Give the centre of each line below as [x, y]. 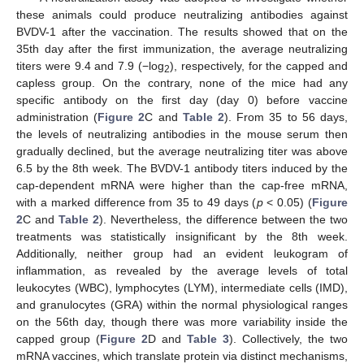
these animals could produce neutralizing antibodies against [182, 14]
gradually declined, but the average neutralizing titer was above [182, 151]
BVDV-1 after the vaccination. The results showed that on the [182, 31]
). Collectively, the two [288, 338]
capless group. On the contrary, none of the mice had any [182, 82]
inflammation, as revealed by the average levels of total [182, 270]
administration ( [57, 117]
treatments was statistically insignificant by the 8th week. [182, 236]
